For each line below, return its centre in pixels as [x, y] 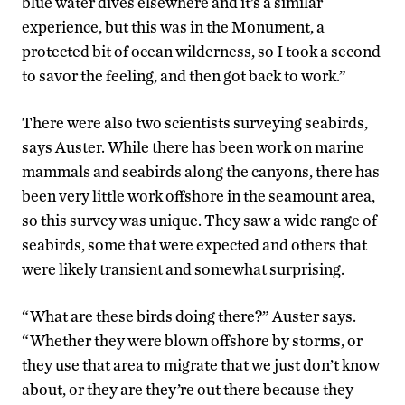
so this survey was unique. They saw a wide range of [199, 220]
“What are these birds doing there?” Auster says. [189, 316]
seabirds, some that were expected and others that [194, 244]
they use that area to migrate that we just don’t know [201, 364]
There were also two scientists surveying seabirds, [195, 122]
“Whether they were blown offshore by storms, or [192, 340]
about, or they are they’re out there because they [188, 389]
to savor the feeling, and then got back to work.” [184, 75]
